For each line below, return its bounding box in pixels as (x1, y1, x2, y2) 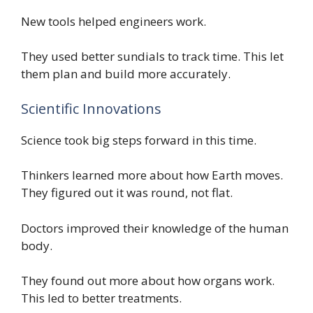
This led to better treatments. (21, 290, 182, 307)
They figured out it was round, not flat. (21, 184, 233, 201)
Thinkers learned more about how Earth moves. (21, 167, 283, 184)
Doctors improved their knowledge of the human (21, 219, 289, 236)
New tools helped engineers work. (21, 13, 206, 29)
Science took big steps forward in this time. (21, 131, 256, 148)
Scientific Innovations (21, 99, 161, 118)
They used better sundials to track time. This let (21, 48, 284, 65)
